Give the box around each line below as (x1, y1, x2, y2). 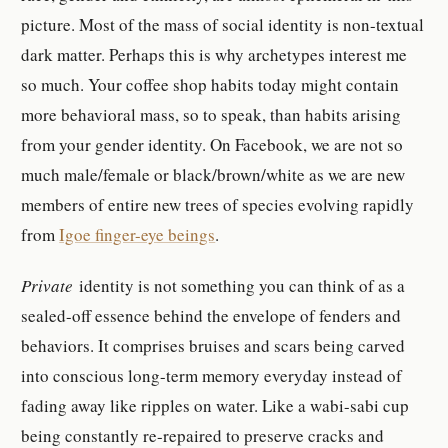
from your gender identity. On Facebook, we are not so (21, 133, 404, 157)
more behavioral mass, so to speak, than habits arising (21, 103, 402, 127)
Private (21, 273, 80, 297)
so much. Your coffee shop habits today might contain (21, 73, 400, 97)
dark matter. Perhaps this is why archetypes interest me (21, 43, 408, 67)
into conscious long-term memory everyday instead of (21, 363, 403, 387)
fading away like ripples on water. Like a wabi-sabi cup (21, 393, 410, 417)
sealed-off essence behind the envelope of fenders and (21, 303, 402, 327)
